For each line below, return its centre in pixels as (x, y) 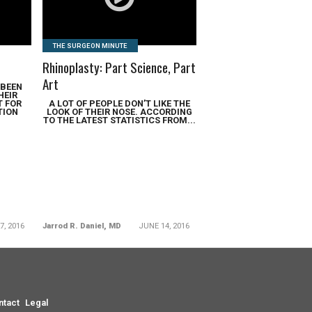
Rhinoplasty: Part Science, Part (119, 67)
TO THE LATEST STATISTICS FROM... (120, 120)
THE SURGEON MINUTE (91, 46)
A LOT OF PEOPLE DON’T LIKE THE (120, 103)
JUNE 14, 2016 (164, 226)
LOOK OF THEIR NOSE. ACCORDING (120, 112)
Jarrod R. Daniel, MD (82, 226)
